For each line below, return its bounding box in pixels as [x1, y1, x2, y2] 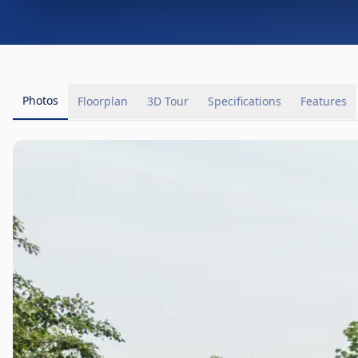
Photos [22, 93, 58, 109]
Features [300, 93, 347, 109]
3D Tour [147, 93, 189, 109]
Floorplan [78, 93, 128, 109]
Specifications [208, 93, 281, 109]
